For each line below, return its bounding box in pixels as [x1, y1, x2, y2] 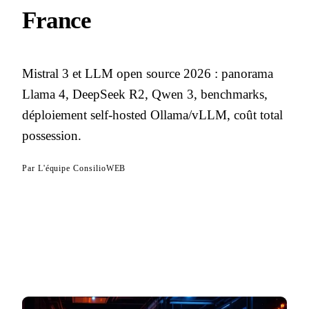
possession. [22, 128, 81, 143]
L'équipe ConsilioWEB [37, 164, 126, 173]
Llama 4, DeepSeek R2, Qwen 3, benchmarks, [22, 87, 268, 101]
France [22, 7, 91, 34]
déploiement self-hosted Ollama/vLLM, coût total [22, 108, 283, 122]
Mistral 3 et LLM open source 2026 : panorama [22, 66, 273, 81]
